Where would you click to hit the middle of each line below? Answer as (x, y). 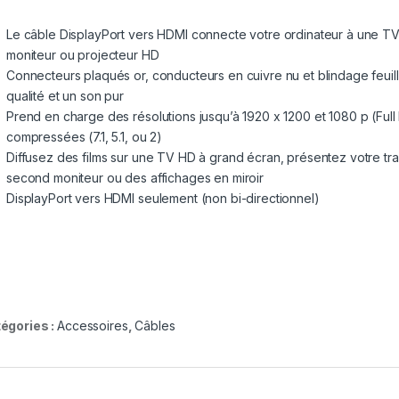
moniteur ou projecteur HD (83, 54)
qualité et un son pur (65, 95)
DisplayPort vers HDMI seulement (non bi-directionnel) (163, 198)
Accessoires (93, 325)
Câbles (155, 325)
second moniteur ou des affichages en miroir (135, 177)
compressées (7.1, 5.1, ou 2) (85, 136)
